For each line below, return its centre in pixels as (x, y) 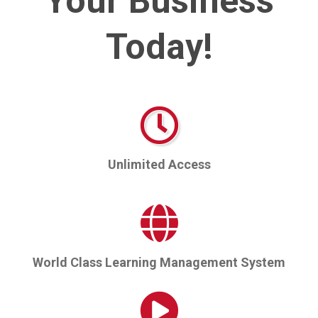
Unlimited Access (159, 165)
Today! (159, 47)
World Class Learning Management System (159, 263)
